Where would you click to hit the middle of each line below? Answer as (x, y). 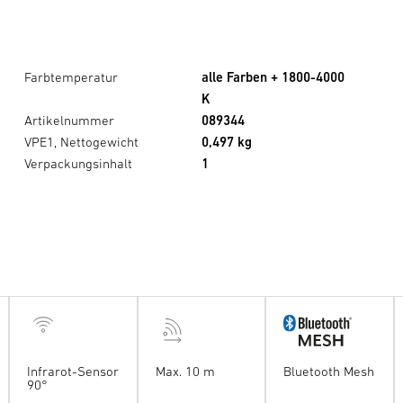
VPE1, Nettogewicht (81, 142)
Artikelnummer (69, 121)
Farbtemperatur (71, 77)
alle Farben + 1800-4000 (273, 77)
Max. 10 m (185, 372)
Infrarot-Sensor (73, 372)
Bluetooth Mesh (329, 372)
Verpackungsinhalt (78, 164)
